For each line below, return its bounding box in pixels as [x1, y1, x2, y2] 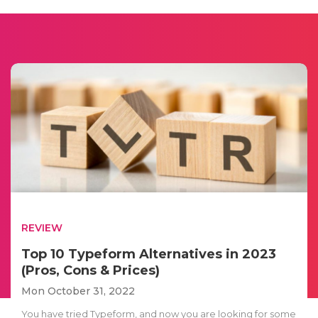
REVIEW [21, 221, 62, 234]
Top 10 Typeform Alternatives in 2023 [21, 246, 276, 262]
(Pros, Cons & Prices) [21, 262, 160, 278]
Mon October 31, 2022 [21, 284, 135, 297]
